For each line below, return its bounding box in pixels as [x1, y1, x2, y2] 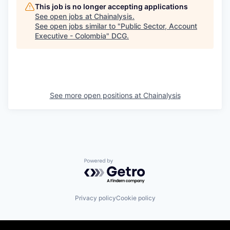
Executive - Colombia [35, 31, 106, 41]
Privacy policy [74, 194, 116, 202]
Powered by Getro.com [84, 158, 174, 169]
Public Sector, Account [121, 22, 197, 31]
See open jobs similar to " [35, 22, 121, 31]
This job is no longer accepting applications [35, 2, 188, 11]
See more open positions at [49, 91, 143, 100]
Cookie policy [116, 194, 156, 202]
